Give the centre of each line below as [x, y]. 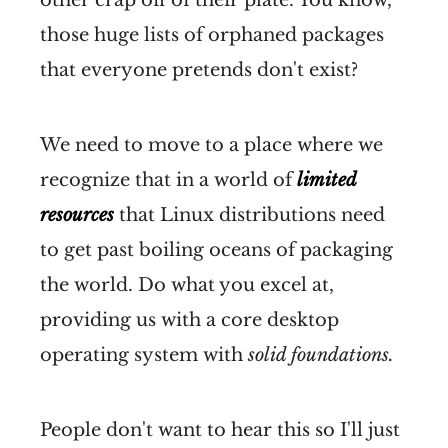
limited [326, 179]
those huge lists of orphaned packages [212, 34]
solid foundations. [321, 354]
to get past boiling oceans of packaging [216, 249]
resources [77, 214]
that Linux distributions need [249, 214]
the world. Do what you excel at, [187, 284]
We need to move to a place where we [211, 144]
